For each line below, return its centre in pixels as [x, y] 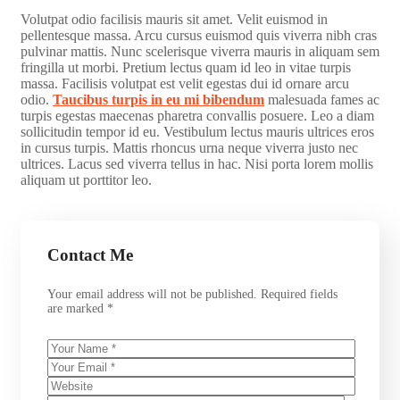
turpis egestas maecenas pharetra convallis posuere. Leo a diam [197, 115]
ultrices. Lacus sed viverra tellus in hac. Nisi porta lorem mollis [197, 163]
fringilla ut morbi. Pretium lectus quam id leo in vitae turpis [186, 67]
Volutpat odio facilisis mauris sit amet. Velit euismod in [174, 19]
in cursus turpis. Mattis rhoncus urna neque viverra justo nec [189, 147]
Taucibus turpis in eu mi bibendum [158, 99]
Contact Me [90, 254]
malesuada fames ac [322, 99]
